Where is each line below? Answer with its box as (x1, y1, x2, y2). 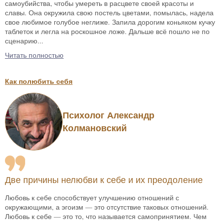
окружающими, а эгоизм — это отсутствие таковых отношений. (5, 202, 209, 212)
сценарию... (5, 36, 43, 45)
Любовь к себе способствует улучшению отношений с (5, 192, 179, 202)
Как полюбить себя (5, 75, 73, 86)
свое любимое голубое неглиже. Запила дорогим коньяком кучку (5, 17, 215, 27)
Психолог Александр (63, 109, 154, 122)
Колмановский (63, 121, 127, 135)
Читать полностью (5, 50, 64, 60)
